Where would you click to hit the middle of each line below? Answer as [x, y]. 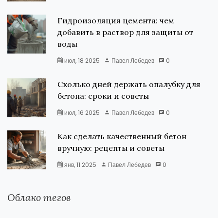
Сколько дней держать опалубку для [129, 84]
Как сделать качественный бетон [122, 136]
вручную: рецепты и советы [111, 148]
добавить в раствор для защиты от [126, 32]
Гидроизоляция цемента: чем [116, 20]
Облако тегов [39, 197]
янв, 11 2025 [80, 165]
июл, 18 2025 [82, 61]
